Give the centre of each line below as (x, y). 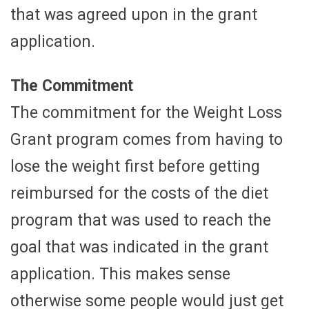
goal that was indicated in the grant (139, 247)
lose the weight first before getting (135, 166)
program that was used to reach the (141, 220)
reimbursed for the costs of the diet (139, 193)
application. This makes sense (120, 274)
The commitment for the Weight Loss (146, 112)
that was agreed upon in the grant (134, 14)
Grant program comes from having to (147, 139)
